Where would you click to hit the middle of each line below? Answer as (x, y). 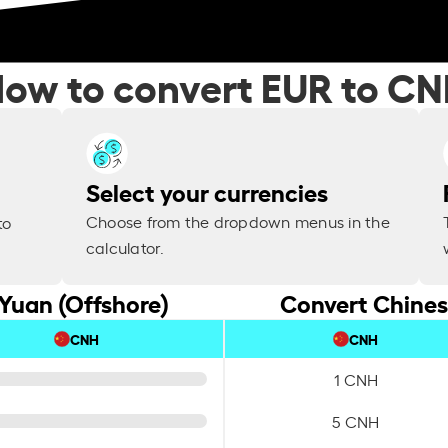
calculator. (125, 247)
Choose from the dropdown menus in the (237, 221)
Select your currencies (206, 191)
